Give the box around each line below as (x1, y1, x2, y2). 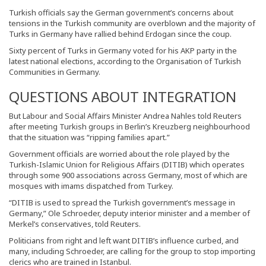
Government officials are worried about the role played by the (9, 148, 230, 159)
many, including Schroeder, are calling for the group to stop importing (9, 245, 255, 256)
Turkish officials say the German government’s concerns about (9, 7, 233, 18)
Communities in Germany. (9, 66, 100, 77)
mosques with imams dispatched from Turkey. (9, 180, 173, 191)
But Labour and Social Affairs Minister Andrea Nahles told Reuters (9, 110, 242, 121)
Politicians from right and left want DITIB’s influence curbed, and (9, 235, 239, 246)
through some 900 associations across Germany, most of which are (9, 169, 248, 180)
